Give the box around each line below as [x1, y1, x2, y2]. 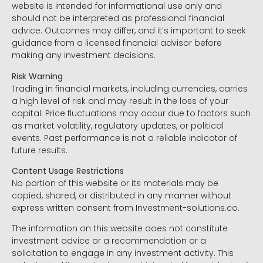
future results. [12, 144, 68, 156]
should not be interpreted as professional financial [12, 12, 224, 25]
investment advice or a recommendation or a [12, 235, 206, 247]
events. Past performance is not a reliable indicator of [12, 131, 237, 144]
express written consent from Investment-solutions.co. [12, 202, 240, 214]
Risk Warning [12, 70, 63, 82]
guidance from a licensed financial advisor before [12, 37, 222, 49]
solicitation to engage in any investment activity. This [12, 247, 234, 259]
